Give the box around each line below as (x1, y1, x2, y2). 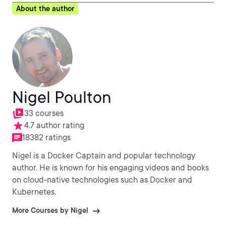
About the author (16, 5, 74, 13)
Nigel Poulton (12, 87, 111, 107)
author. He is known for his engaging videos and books (12, 163, 209, 173)
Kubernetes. (12, 187, 56, 197)
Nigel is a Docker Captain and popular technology (12, 151, 195, 160)
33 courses (24, 108, 64, 118)
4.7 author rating (24, 121, 84, 130)
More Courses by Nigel (12, 206, 88, 214)
